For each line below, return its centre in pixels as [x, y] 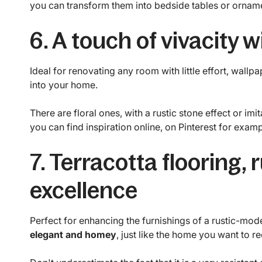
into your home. [63, 85]
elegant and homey [73, 235]
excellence [83, 190]
